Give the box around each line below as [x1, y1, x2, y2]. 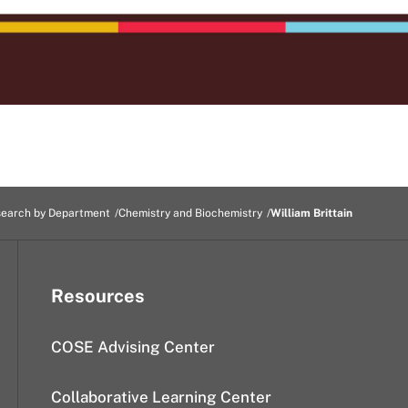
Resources [51, 285, 145, 307]
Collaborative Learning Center [51, 388, 271, 406]
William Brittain [270, 207, 352, 219]
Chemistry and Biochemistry [118, 207, 262, 219]
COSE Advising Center [51, 338, 215, 356]
